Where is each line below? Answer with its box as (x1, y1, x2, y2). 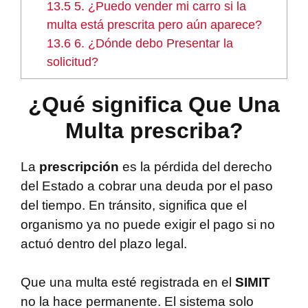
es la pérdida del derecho (119, 159, 272, 174)
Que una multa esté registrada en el (21, 275, 235, 290)
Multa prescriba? (65, 118, 243, 143)
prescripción (39, 159, 119, 174)
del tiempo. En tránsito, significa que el (21, 197, 247, 212)
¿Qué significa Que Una (28, 91, 280, 117)
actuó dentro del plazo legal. (21, 236, 187, 251)
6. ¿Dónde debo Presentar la (71, 36, 234, 50)
